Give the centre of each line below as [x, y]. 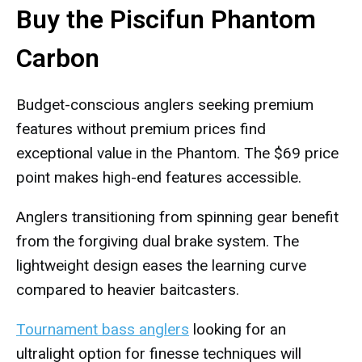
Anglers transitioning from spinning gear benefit [177, 217]
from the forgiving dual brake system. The [158, 241]
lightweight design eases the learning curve [161, 265]
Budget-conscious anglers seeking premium [165, 105]
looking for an [238, 329]
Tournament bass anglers [103, 329]
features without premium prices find [141, 129]
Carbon [58, 58]
